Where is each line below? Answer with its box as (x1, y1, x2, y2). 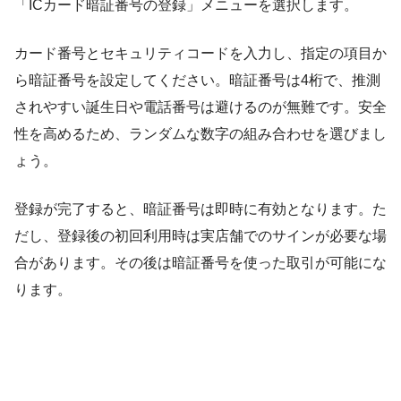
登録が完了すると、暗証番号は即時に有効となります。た (14, 200, 387, 217)
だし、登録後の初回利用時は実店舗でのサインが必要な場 (14, 227, 387, 243)
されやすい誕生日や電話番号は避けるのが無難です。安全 (14, 98, 387, 115)
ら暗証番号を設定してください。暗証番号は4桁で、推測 (14, 72, 380, 88)
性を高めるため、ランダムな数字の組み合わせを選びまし (14, 125, 387, 141)
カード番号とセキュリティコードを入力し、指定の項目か (14, 45, 387, 61)
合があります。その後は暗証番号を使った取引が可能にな (14, 254, 387, 270)
